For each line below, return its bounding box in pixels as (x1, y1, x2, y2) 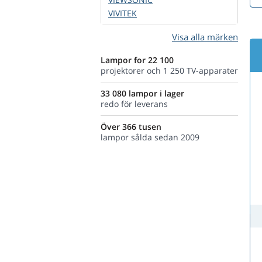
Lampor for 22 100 (101, 54, 174, 65)
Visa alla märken (172, 31, 238, 43)
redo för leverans (101, 98, 168, 109)
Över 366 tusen (101, 121, 161, 132)
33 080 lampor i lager (101, 88, 184, 99)
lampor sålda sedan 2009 (101, 132, 199, 143)
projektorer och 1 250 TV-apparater (101, 65, 238, 76)
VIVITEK (108, 8, 137, 19)
